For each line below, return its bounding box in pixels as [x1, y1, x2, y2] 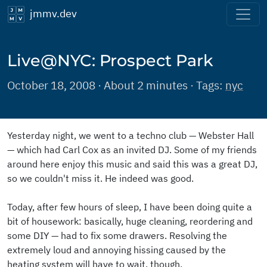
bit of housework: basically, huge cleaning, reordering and [7, 215, 253, 228]
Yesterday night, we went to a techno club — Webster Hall [7, 129, 254, 142]
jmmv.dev [25, 5, 77, 20]
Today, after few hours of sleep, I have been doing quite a [7, 201, 252, 213]
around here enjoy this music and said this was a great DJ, [7, 158, 257, 170]
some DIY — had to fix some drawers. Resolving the [7, 229, 227, 242]
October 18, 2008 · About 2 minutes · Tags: [7, 77, 225, 93]
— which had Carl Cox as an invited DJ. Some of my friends [7, 144, 257, 156]
